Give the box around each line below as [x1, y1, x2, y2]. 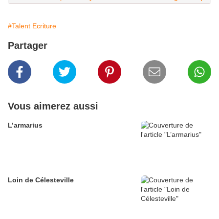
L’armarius [8, 121, 43, 130]
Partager [8, 40, 47, 51]
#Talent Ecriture [8, 22, 56, 30]
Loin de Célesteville [8, 176, 74, 184]
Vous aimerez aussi [8, 101, 98, 112]
